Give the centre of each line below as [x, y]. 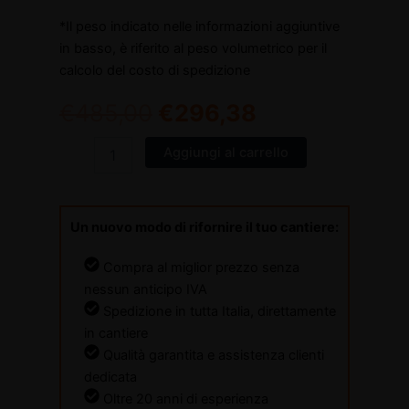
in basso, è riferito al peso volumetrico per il [193, 48]
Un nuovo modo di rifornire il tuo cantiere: [204, 228]
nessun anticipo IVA [145, 290]
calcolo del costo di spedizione [154, 70]
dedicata [110, 378]
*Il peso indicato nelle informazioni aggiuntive [199, 26]
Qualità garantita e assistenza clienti [211, 356]
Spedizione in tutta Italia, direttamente [217, 312]
